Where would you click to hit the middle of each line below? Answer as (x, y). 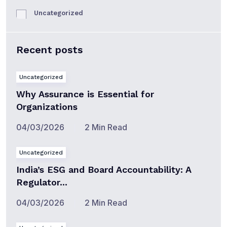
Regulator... (42, 182)
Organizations (47, 107)
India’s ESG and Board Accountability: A (104, 169)
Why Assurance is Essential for (85, 94)
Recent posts (49, 50)
